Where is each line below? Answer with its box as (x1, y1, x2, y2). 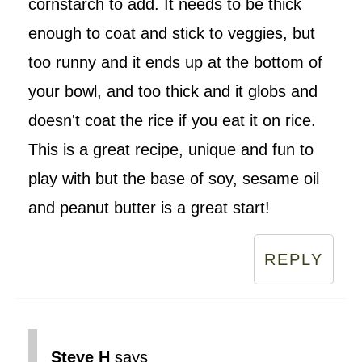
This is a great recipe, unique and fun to (27, 140, 314, 158)
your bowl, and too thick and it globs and (27, 82, 318, 100)
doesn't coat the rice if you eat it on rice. (27, 111, 316, 129)
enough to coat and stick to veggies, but (27, 23, 315, 42)
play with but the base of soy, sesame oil (27, 169, 319, 187)
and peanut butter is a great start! (27, 198, 270, 217)
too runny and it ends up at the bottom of (27, 53, 322, 71)
